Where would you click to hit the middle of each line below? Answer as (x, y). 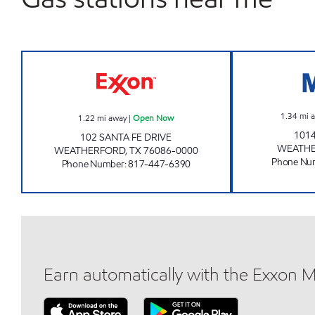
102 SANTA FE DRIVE (126, 137)
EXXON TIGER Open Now (189, 59)
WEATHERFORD (89, 151)
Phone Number (93, 164)
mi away (112, 118)
